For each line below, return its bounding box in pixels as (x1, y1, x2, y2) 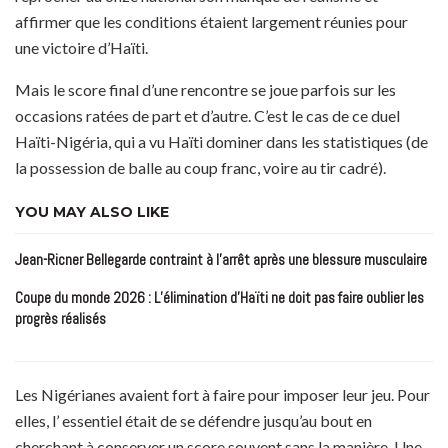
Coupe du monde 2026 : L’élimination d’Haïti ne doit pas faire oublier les (15, 288, 424, 308)
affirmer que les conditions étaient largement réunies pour (15, 12, 408, 32)
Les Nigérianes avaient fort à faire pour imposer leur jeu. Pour (15, 385, 430, 405)
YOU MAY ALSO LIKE (15, 203, 169, 222)
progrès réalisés (15, 309, 106, 329)
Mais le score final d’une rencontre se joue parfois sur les (15, 80, 396, 100)
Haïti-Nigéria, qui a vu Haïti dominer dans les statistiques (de (15, 132, 428, 152)
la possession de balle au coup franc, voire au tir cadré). (15, 158, 386, 178)
